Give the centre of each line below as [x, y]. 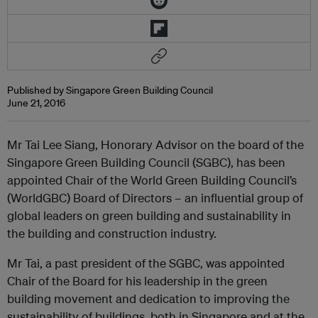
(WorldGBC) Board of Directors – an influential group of [155, 198]
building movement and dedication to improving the [148, 298]
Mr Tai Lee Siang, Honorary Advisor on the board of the [155, 144]
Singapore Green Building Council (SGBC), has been [146, 162]
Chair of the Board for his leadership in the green [137, 281]
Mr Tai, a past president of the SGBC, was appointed [146, 263]
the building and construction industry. [112, 233]
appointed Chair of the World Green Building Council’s [152, 180]
